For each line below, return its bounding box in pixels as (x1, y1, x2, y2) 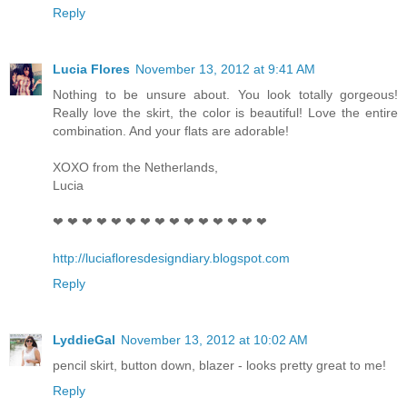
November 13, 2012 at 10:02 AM (121, 332, 308, 347)
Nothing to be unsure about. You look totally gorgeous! (53, 86, 398, 102)
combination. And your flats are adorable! (53, 123, 289, 138)
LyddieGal (53, 332, 115, 347)
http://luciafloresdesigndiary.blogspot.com (53, 250, 290, 265)
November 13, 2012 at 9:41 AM (135, 61, 315, 76)
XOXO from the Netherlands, (53, 159, 218, 174)
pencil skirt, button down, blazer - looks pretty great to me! (53, 357, 386, 372)
